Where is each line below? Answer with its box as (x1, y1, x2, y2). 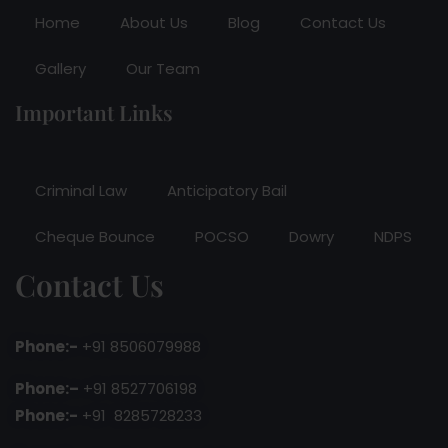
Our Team (126, 57, 200, 79)
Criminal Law (35, 179, 127, 201)
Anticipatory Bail (167, 179, 287, 201)
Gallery (35, 57, 86, 79)
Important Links (15, 97, 173, 126)
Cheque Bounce (35, 225, 155, 247)
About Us (120, 11, 188, 33)
